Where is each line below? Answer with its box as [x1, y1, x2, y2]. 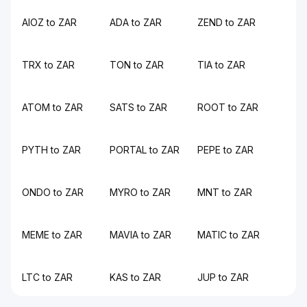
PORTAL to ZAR [110, 144, 180, 156]
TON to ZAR [110, 59, 164, 71]
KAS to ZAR [110, 271, 161, 283]
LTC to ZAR [22, 271, 73, 283]
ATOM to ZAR [22, 101, 83, 113]
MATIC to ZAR [197, 229, 260, 241]
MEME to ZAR [22, 229, 82, 241]
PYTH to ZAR [22, 144, 81, 156]
